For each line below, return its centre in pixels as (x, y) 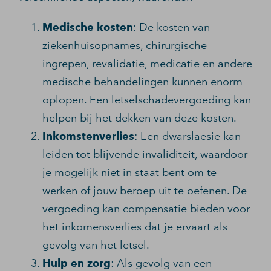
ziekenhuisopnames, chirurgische (125, 45)
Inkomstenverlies (88, 136)
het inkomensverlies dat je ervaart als (135, 227)
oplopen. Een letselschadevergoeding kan (147, 100)
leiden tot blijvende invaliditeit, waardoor (145, 154)
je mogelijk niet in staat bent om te (129, 172)
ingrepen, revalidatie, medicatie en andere (147, 64)
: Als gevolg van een (161, 263)
